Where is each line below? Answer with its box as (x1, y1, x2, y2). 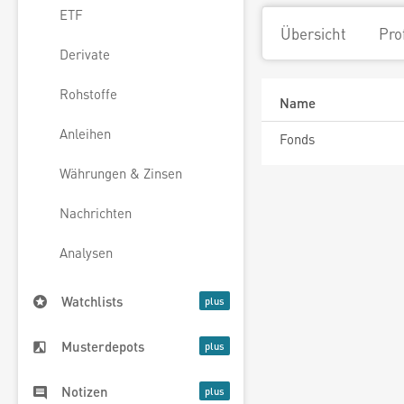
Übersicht (280, 23, 346, 43)
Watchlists (61, 292, 123, 311)
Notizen (61, 382, 108, 401)
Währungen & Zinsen (60, 164, 182, 183)
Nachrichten (60, 204, 132, 223)
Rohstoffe (60, 85, 117, 104)
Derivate (60, 45, 110, 64)
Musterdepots (61, 337, 144, 356)
